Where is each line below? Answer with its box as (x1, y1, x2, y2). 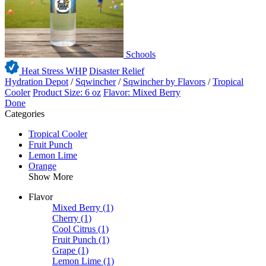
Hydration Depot (5, 77, 68, 87)
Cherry (52, 213, 78, 224)
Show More (28, 172, 73, 182)
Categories (5, 109, 45, 119)
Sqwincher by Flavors (123, 77, 205, 87)
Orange (28, 161, 56, 172)
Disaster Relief (89, 66, 144, 77)
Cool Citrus (52, 224, 96, 235)
